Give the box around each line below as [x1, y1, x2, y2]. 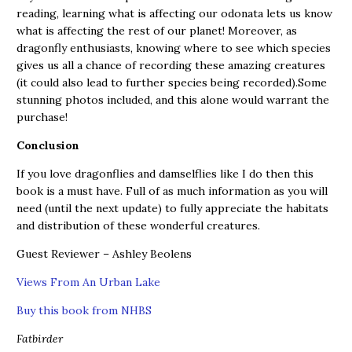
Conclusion [16, 138, 79, 152]
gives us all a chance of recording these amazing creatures [16, 58, 325, 72]
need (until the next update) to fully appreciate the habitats [16, 201, 328, 215]
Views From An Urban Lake [16, 275, 160, 289]
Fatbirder [16, 332, 63, 346]
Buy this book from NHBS [16, 303, 152, 317]
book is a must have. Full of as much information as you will [16, 184, 328, 198]
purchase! [16, 110, 68, 124]
